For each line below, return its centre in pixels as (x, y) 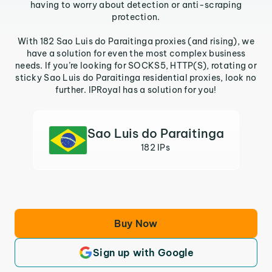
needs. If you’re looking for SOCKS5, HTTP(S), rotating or (136, 66)
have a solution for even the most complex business (136, 53)
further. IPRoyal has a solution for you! (136, 90)
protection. (136, 17)
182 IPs (155, 148)
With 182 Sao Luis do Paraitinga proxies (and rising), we (136, 41)
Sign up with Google (143, 253)
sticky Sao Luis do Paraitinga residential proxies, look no (136, 78)
